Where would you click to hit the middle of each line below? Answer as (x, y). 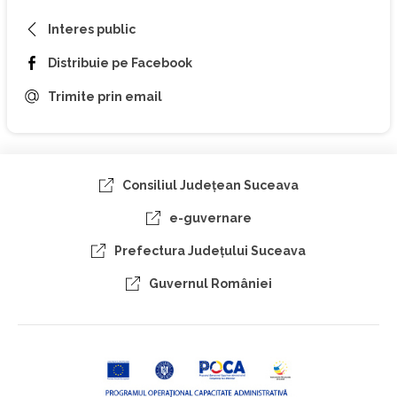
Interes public (92, 29)
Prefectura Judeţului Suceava (210, 251)
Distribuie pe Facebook (120, 63)
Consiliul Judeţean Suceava (210, 185)
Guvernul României (210, 284)
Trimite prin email (105, 97)
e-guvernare (210, 218)
